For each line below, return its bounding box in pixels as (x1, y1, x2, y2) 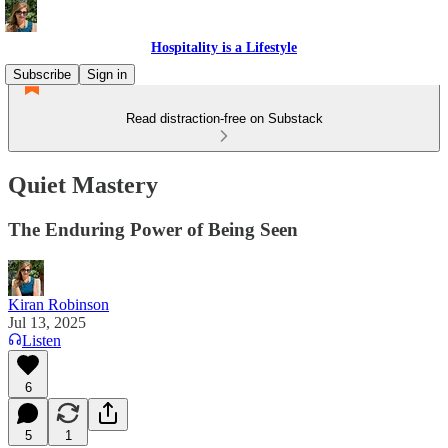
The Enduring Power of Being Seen (8, 218, 298, 240)
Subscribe (13, 67, 71, 82)
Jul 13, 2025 (8, 313, 86, 331)
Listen (22, 331, 61, 349)
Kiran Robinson (8, 295, 109, 313)
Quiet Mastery (8, 171, 158, 198)
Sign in (87, 67, 127, 82)
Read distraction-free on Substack (125, 111, 323, 126)
